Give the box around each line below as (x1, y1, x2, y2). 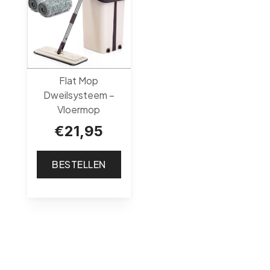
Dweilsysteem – (43, 89, 115, 102)
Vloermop (57, 103, 101, 116)
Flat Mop (59, 74, 99, 87)
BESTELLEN (52, 158, 106, 171)
